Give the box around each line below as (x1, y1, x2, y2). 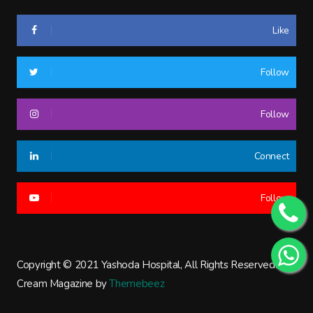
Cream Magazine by (16, 276, 110, 291)
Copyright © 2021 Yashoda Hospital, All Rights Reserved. (16, 257, 277, 272)
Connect (254, 149, 290, 163)
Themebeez (109, 276, 165, 291)
